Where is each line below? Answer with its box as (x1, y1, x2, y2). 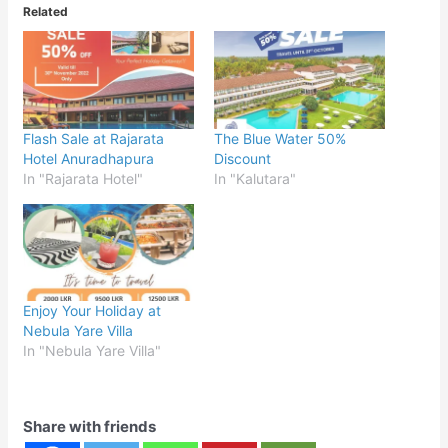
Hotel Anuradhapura (23, 149, 155, 167)
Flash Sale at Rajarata (23, 129, 165, 147)
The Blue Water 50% (214, 129, 346, 147)
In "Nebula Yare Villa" (23, 342, 162, 360)
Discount (214, 149, 271, 167)
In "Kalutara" (214, 169, 296, 187)
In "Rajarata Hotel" (23, 169, 144, 187)
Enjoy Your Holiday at (23, 302, 162, 320)
